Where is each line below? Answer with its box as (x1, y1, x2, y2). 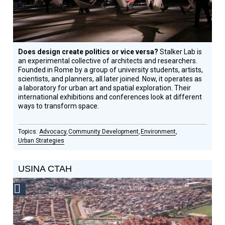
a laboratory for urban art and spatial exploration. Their (18, 84, 191, 92)
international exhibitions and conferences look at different (18, 93, 202, 101)
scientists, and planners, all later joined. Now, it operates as (18, 75, 202, 83)
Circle (26, 208, 44, 215)
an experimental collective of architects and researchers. (18, 57, 198, 65)
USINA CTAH (18, 164, 72, 174)
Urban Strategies (18, 137, 65, 144)
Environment (141, 128, 176, 135)
